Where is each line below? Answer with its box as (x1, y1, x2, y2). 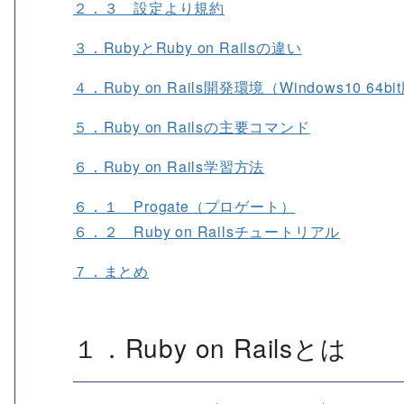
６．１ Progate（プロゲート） (73, 196, 296, 217)
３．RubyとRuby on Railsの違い (73, 37, 302, 59)
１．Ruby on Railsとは (73, 329, 347, 366)
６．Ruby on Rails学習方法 (73, 156, 265, 178)
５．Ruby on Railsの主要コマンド (73, 116, 310, 138)
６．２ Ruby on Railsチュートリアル (73, 221, 341, 243)
